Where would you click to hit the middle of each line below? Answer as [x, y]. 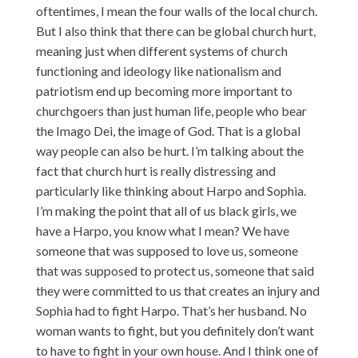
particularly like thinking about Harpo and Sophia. [171, 190]
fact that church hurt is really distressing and [155, 170]
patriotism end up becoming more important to [164, 90]
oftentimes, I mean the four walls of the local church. [176, 10]
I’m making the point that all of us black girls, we [166, 210]
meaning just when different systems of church [161, 50]
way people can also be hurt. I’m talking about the [169, 150]
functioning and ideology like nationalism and [158, 70]
